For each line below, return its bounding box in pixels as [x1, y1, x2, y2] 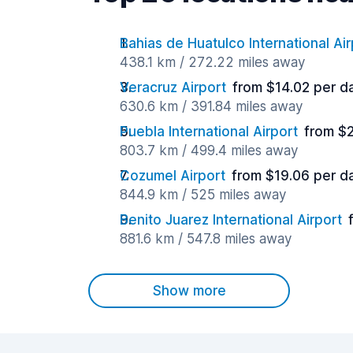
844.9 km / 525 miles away [120, 187, 286, 203]
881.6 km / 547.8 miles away [120, 231, 292, 247]
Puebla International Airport [120, 124, 298, 139]
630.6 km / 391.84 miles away [120, 98, 303, 114]
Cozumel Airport [120, 168, 225, 184]
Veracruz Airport [120, 80, 226, 95]
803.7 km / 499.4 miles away [120, 143, 298, 158]
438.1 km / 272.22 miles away [120, 54, 305, 70]
